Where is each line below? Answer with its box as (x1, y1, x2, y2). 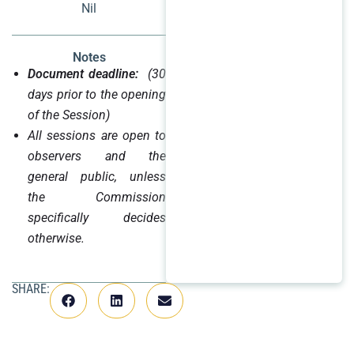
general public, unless (28, 168, 167, 184)
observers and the (28, 148, 167, 164)
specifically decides (28, 209, 167, 225)
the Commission (28, 189, 167, 205)
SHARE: (12, 281, 51, 297)
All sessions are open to (28, 127, 167, 143)
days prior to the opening (28, 86, 167, 102)
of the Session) (28, 107, 110, 122)
